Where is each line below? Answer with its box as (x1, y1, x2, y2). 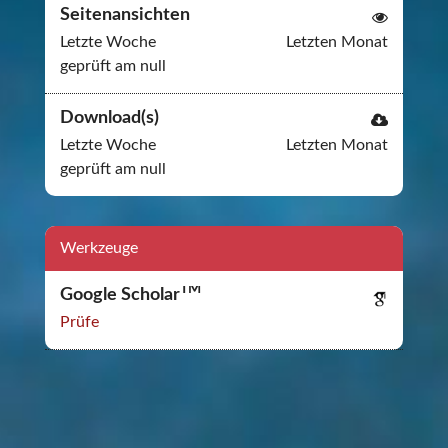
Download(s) (60, 109, 159, 127)
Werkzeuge (60, 240, 138, 256)
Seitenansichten (60, 6, 190, 24)
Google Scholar (60, 286, 180, 304)
